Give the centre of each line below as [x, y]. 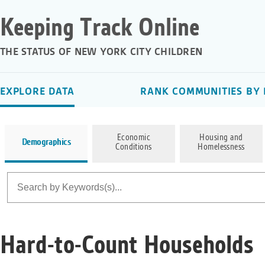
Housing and [221, 138]
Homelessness [221, 147]
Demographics [46, 143]
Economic [134, 138]
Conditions [134, 147]
